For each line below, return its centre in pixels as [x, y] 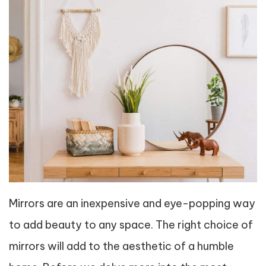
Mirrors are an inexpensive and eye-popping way [132, 203]
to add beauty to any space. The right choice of [131, 224]
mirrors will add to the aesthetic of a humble [121, 246]
